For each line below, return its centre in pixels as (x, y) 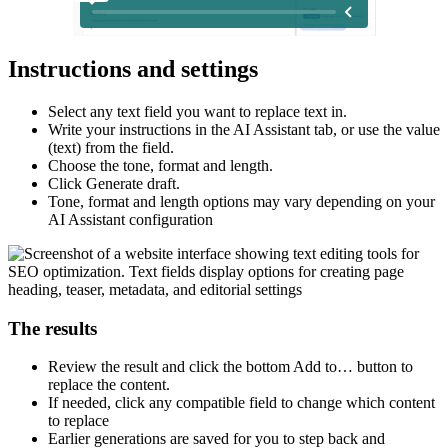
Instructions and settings (133, 69)
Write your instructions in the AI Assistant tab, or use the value (244, 129)
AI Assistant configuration (130, 219)
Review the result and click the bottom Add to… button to (230, 367)
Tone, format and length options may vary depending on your (241, 201)
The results (52, 328)
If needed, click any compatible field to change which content (241, 403)
